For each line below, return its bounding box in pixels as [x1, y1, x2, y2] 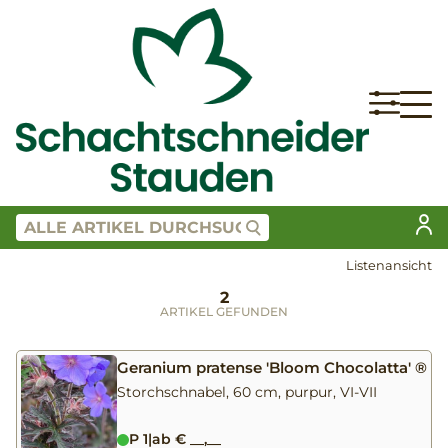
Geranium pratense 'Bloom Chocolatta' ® [117, 357, 427, 377]
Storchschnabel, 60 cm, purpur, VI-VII [117, 383, 377, 402]
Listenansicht [346, 258, 432, 274]
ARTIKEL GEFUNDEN [160, 304, 288, 320]
